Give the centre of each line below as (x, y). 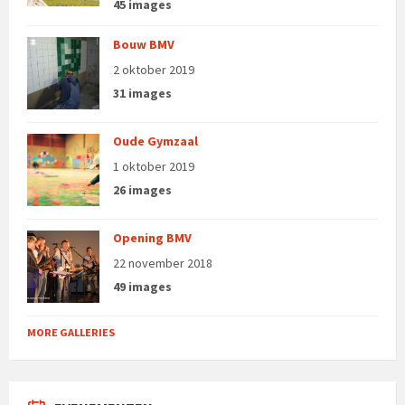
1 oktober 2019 (154, 166)
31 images (142, 93)
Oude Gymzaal (155, 141)
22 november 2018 (163, 263)
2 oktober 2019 (154, 69)
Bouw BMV (144, 44)
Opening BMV (152, 237)
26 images (142, 189)
